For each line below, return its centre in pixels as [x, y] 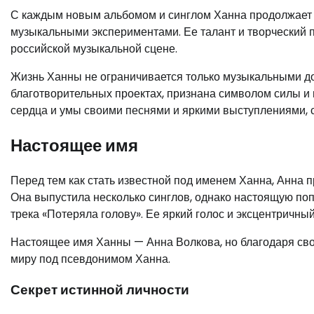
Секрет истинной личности [100, 290]
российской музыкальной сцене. [94, 48]
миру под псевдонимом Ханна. [90, 259]
